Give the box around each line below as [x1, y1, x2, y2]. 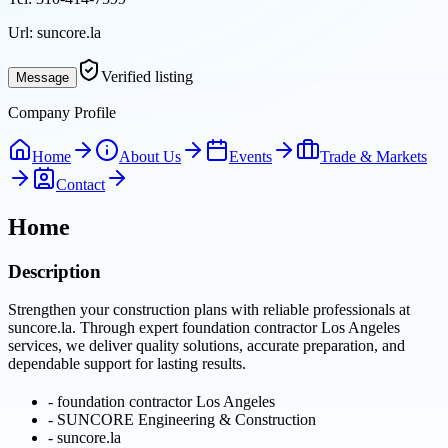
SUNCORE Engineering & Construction [57, 411, 316, 429]
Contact [56, 175, 105, 193]
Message [16, 69, 69, 85]
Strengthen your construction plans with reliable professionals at [8, 301, 410, 319]
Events [229, 147, 272, 165]
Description [8, 260, 101, 282]
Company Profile [8, 103, 116, 121]
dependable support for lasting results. [8, 355, 246, 373]
